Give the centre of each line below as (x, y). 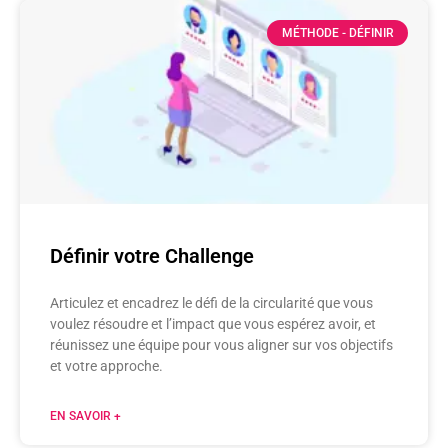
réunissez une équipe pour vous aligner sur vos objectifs (221, 344)
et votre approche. (106, 365)
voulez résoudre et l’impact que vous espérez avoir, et (213, 323)
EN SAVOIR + (85, 415)
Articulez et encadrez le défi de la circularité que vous (211, 302)
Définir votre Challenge (152, 255)
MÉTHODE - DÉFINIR (337, 32)
